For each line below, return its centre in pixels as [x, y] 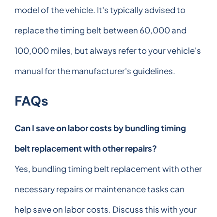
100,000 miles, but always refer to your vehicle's [108, 50]
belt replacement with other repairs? [86, 148]
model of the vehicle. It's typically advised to [100, 9]
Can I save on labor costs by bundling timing [100, 128]
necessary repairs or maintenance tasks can [100, 189]
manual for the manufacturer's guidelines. [95, 70]
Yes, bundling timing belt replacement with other [108, 168]
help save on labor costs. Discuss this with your [106, 209]
